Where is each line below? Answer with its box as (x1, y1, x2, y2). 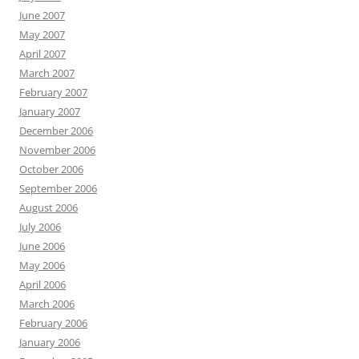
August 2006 (19, 200, 78, 216)
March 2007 (19, 66, 75, 81)
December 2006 (19, 123, 93, 139)
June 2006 (19, 239, 65, 254)
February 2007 (19, 85, 87, 100)
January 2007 (19, 104, 80, 119)
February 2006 (19, 316, 87, 331)
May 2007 (19, 27, 65, 42)
